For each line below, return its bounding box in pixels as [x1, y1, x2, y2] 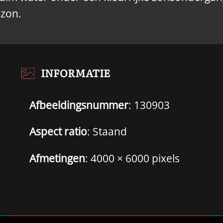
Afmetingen [29, 151, 85, 165]
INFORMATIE [40, 65, 110, 80]
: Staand [87, 124, 127, 139]
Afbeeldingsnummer [29, 98, 128, 112]
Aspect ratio [29, 124, 87, 139]
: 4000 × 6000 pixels [85, 151, 180, 165]
